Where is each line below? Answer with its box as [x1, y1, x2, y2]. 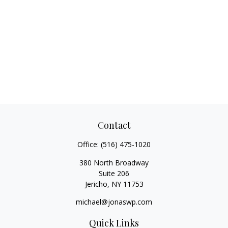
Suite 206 [99, 168, 129, 178]
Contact [97, 119, 131, 131]
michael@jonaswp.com [76, 197, 152, 207]
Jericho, [84, 179, 109, 189]
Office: [77, 139, 101, 149]
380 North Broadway [79, 158, 149, 167]
